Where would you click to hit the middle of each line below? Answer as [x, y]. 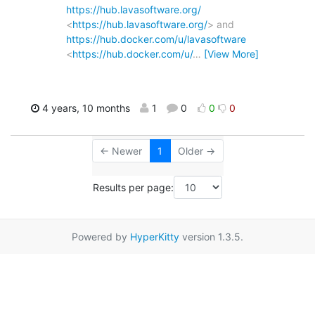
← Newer [121, 150]
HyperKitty [155, 237]
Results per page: [133, 187]
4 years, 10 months [84, 108]
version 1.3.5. [211, 237]
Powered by [101, 237]
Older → [197, 150]
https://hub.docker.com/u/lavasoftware [156, 39]
